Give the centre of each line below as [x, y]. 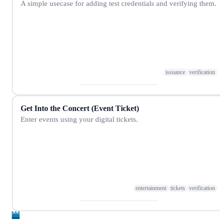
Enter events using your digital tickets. [79, 119]
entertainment [151, 188]
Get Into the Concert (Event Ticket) [80, 108]
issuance [175, 72]
